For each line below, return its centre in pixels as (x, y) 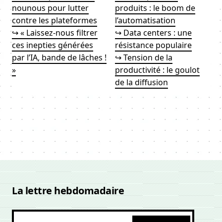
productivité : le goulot (157, 70)
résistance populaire (153, 45)
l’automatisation (145, 20)
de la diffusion (141, 82)
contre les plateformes (55, 20)
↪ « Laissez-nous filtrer (55, 33)
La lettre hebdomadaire (68, 191)
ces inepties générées (53, 45)
